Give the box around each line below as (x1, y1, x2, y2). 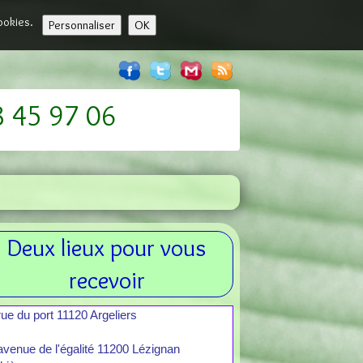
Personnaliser (49, 18, 115, 32)
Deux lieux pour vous (7, 233, 207, 263)
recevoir (68, 265, 145, 295)
